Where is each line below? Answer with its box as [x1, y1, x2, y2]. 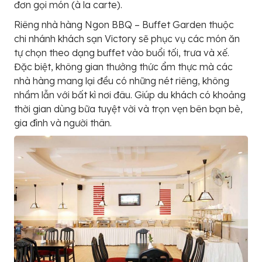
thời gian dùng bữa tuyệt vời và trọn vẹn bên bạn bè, [14, 102, 243, 115]
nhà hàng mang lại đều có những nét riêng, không [14, 74, 229, 87]
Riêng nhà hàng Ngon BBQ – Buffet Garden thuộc [14, 18, 234, 30]
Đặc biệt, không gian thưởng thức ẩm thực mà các [14, 60, 233, 73]
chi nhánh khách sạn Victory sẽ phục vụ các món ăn [14, 32, 240, 44]
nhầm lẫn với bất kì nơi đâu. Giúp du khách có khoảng [14, 88, 246, 101]
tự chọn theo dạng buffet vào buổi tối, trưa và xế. [14, 46, 229, 58]
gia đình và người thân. [14, 116, 112, 129]
